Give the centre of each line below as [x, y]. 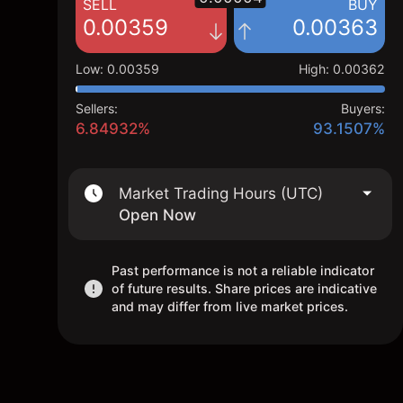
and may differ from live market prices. [230, 306]
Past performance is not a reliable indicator [243, 270]
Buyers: [363, 108]
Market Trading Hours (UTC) [221, 193]
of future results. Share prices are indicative [244, 288]
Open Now [157, 215]
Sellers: [97, 108]
